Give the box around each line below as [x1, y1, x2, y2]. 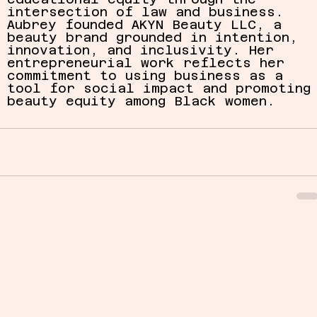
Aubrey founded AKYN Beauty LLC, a [7, 17, 291, 33]
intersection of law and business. [7, 4, 293, 20]
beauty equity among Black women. [7, 93, 276, 109]
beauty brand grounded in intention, [7, 30, 307, 45]
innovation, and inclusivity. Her [7, 42, 283, 58]
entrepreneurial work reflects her [7, 55, 294, 71]
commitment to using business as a [7, 68, 292, 83]
